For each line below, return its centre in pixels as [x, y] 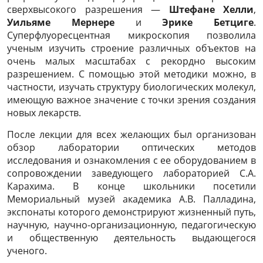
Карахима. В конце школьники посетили [131, 186]
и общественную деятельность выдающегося [131, 237]
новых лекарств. [44, 112]
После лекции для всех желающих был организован [131, 134]
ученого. [27, 250]
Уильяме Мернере [61, 22]
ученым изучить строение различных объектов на [131, 48]
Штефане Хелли [211, 9]
